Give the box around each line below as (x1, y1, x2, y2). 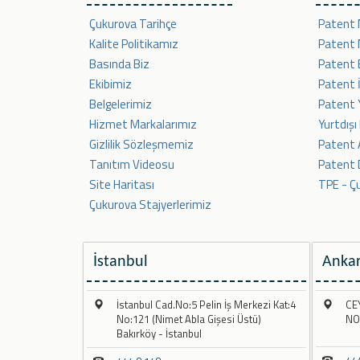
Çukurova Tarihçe (89, 14, 177, 34)
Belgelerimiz (89, 95, 152, 114)
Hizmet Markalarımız (89, 115, 197, 134)
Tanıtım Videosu (89, 155, 174, 174)
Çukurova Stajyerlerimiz (89, 195, 211, 215)
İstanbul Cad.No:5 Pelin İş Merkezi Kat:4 (117, 297, 296, 313)
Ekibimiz (89, 75, 132, 94)
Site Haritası (89, 175, 154, 194)
